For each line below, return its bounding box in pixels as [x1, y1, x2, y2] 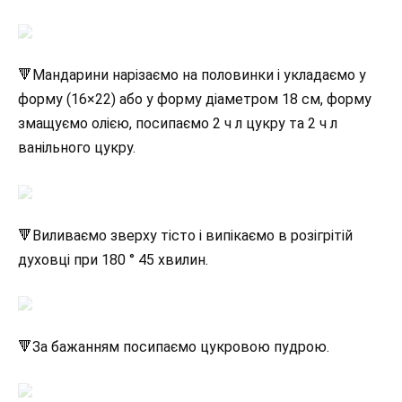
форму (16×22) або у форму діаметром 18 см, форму [18, 91, 371, 109]
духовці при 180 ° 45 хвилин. [18, 250, 208, 268]
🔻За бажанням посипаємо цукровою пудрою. [18, 338, 329, 356]
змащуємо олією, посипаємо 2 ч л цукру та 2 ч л [18, 115, 337, 133]
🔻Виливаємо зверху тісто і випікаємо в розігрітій [18, 226, 353, 244]
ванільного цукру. [18, 139, 135, 157]
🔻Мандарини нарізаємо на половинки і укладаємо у [18, 66, 366, 84]
